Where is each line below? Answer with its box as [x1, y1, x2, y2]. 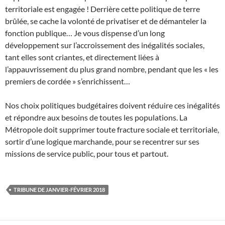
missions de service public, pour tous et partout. [5, 149, 168, 159]
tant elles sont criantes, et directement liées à [5, 52, 159, 62]
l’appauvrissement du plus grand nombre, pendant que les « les [5, 64, 218, 74]
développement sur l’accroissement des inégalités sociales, [5, 40, 204, 50]
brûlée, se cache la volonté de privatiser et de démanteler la [5, 16, 206, 26]
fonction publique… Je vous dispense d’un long [5, 28, 165, 38]
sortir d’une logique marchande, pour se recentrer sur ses [5, 137, 199, 147]
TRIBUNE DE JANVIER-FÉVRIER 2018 [14, 186, 105, 193]
